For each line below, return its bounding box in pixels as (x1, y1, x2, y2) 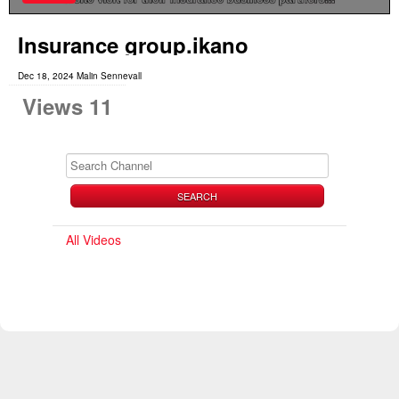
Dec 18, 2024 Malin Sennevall (18, 69, 142, 82)
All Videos (66, 230, 121, 248)
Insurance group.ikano (18, 28, 248, 60)
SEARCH (177, 188, 217, 203)
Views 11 (22, 90, 112, 121)
